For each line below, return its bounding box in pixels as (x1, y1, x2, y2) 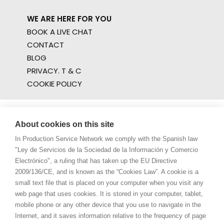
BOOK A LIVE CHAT (27, 26, 92, 37)
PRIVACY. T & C (27, 65, 81, 76)
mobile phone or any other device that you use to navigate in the (15, 201, 201, 208)
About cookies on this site (15, 120, 114, 128)
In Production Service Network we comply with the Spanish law (15, 135, 197, 142)
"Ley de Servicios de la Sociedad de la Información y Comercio (15, 146, 198, 153)
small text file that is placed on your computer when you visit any (15, 179, 203, 186)
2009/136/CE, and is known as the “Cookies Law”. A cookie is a (15, 168, 198, 175)
